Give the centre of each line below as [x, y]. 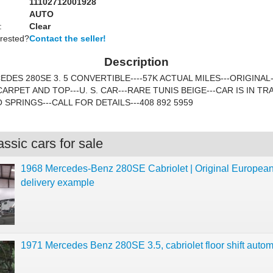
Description [136, 62]
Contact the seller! [68, 38]
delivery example [58, 183]
